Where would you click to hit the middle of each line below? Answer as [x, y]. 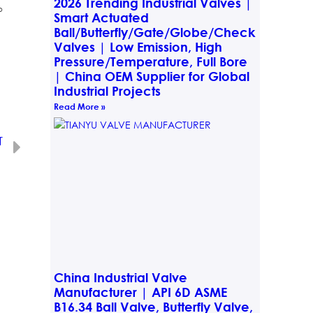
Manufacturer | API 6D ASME [140, 292]
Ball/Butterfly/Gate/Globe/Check [154, 32]
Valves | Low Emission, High [138, 46]
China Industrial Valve [120, 277]
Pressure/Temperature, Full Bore [150, 61]
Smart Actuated [101, 17]
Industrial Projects [107, 90]
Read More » [79, 106]
